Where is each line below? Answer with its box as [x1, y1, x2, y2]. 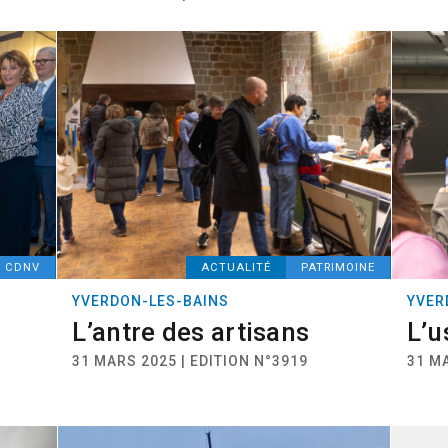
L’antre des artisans [72, 317, 310, 347]
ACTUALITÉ [200, 261, 271, 274]
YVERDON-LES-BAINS [72, 293, 230, 309]
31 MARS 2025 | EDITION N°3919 [72, 353, 309, 369]
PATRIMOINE [300, 261, 375, 274]
